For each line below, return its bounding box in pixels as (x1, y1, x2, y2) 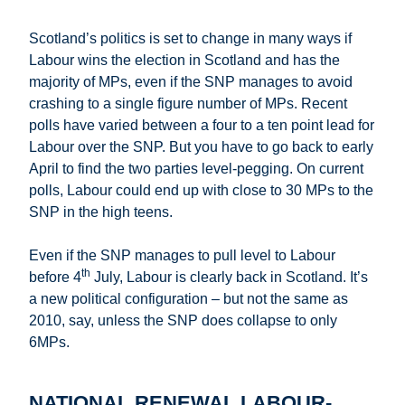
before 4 (29, 269, 81, 286)
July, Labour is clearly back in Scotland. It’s (90, 269, 368, 286)
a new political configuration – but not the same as (29, 291, 348, 307)
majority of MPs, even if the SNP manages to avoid (29, 74, 353, 90)
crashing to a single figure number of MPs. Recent (29, 96, 347, 112)
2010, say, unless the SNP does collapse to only (29, 313, 337, 329)
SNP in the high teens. (29, 204, 173, 221)
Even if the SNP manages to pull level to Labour (29, 248, 335, 264)
